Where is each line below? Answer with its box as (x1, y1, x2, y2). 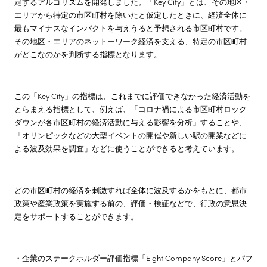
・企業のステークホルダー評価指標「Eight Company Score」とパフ (14, 252, 253, 263)
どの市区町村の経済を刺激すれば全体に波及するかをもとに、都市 (14, 184, 247, 195)
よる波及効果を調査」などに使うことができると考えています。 (14, 142, 239, 154)
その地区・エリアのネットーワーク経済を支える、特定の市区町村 (14, 35, 247, 46)
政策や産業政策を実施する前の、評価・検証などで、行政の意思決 (14, 197, 247, 209)
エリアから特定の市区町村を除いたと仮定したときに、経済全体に (14, 8, 247, 20)
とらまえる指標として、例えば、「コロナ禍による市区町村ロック (14, 103, 247, 114)
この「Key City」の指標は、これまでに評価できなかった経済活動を (14, 89, 250, 101)
